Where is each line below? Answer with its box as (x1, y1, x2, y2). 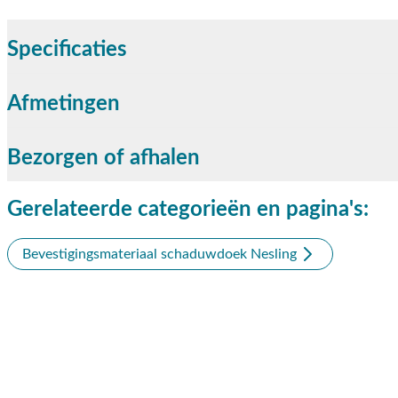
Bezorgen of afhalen (7, 147, 200, 169)
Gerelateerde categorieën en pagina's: (7, 199, 369, 220)
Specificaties (7, 39, 127, 60)
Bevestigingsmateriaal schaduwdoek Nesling (22, 247, 297, 261)
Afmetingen (7, 93, 120, 115)
